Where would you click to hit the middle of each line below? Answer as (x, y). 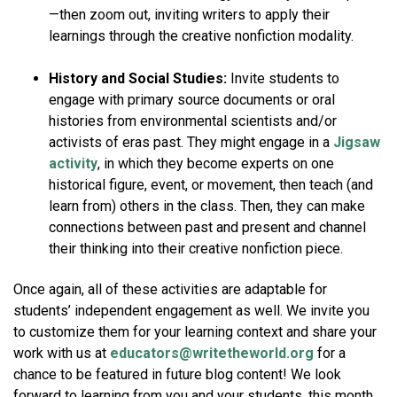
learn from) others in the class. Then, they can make (207, 206)
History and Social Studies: (140, 79)
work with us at (62, 354)
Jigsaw (357, 143)
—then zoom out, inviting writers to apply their (189, 15)
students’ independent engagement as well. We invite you (191, 311)
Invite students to (285, 79)
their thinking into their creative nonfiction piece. (198, 249)
